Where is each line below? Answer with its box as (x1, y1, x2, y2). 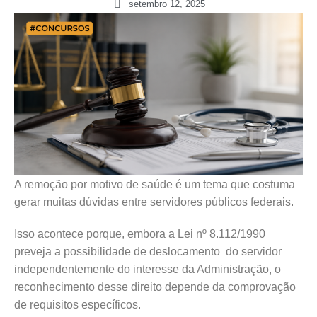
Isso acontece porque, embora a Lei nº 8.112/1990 (14, 228, 265, 241)
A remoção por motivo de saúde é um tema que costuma (14, 178, 295, 191)
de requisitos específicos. (14, 299, 141, 311)
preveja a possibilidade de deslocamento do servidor (14, 246, 282, 258)
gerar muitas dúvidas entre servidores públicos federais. (14, 196, 294, 209)
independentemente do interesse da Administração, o (14, 263, 281, 276)
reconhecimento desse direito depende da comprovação (14, 281, 296, 294)
